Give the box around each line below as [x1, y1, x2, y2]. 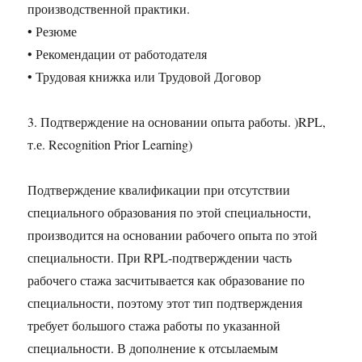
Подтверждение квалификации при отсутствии [27, 181, 291, 199]
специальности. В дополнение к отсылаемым [27, 339, 279, 357]
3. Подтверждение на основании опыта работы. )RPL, [27, 113, 326, 131]
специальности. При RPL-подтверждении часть [27, 249, 293, 267]
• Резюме [27, 23, 78, 40]
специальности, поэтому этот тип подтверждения [27, 294, 303, 312]
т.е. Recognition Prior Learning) [27, 136, 193, 154]
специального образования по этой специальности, [27, 204, 312, 221]
